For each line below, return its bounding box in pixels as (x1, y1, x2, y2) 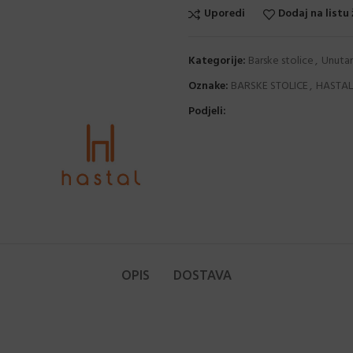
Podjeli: (188, 102, 226, 121)
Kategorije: (188, 51, 246, 70)
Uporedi (203, 5, 245, 23)
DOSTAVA (173, 268, 232, 282)
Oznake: (188, 76, 229, 95)
